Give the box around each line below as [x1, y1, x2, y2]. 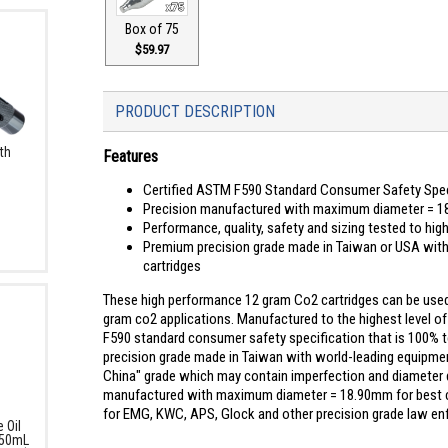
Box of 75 [125, 21, 180, 37]
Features [103, 147, 159, 166]
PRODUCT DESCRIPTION [115, 102, 276, 121]
